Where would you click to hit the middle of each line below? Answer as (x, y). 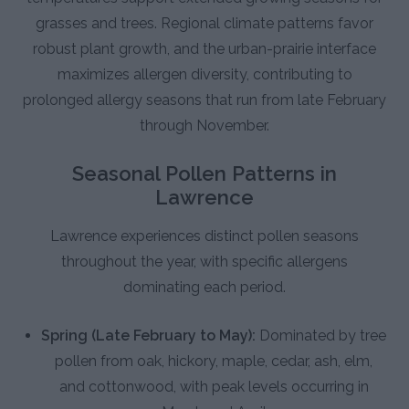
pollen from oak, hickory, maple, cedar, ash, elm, (214, 361)
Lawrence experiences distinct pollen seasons (204, 236)
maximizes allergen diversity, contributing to (204, 74)
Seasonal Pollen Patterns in (204, 173)
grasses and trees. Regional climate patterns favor (204, 23)
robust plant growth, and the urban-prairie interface (204, 48)
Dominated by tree (321, 335)
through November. (204, 125)
